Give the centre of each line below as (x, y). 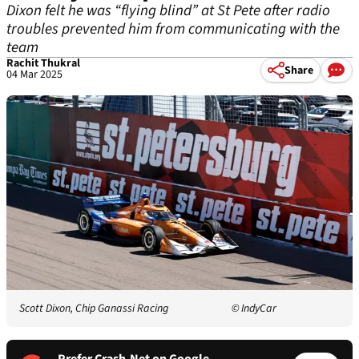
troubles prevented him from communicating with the (173, 29)
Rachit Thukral (43, 63)
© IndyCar (254, 309)
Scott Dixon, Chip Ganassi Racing (94, 309)
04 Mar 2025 (34, 75)
